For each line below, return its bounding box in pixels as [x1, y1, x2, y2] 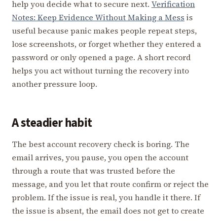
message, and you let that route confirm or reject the [12, 178, 209, 189]
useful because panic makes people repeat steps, [12, 25, 197, 36]
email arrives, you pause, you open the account [12, 151, 188, 163]
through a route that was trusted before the [12, 165, 175, 176]
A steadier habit [12, 114, 92, 132]
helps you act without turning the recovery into [12, 65, 189, 76]
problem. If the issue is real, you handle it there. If [12, 191, 200, 203]
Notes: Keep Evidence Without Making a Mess [12, 11, 184, 23]
